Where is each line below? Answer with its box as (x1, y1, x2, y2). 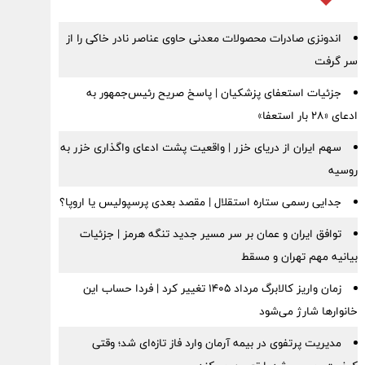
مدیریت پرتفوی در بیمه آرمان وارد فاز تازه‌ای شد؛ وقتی (91, 333, 341, 353)
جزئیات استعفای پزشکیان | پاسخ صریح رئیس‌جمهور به (86, 83, 341, 103)
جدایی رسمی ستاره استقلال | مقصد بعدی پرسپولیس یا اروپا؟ (59, 192, 341, 212)
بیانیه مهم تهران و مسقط (240, 247, 358, 266)
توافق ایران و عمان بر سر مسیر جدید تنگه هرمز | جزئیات (79, 224, 341, 244)
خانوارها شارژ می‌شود (258, 301, 358, 321)
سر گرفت (314, 51, 358, 71)
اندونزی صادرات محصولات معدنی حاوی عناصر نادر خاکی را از (65, 29, 341, 48)
